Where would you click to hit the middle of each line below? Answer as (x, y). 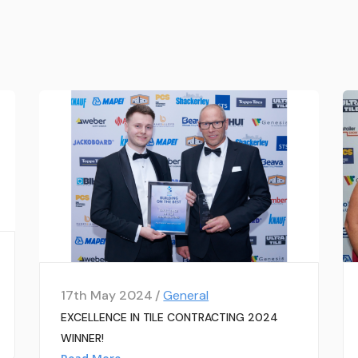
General (186, 296)
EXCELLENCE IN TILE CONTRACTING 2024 (169, 318)
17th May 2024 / (112, 296)
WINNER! (82, 338)
